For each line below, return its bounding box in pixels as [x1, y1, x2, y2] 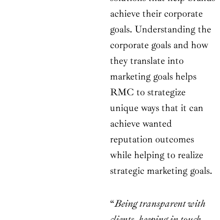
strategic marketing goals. [110, 165, 212, 177]
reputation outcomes [110, 133, 194, 146]
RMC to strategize [110, 86, 186, 99]
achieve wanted [110, 117, 172, 130]
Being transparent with [114, 197, 206, 210]
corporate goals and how [110, 39, 208, 52]
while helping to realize [110, 149, 203, 162]
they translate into [110, 55, 184, 67]
